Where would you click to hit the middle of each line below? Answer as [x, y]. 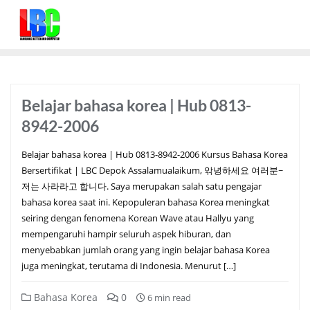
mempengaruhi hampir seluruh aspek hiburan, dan [126, 234]
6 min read [168, 297]
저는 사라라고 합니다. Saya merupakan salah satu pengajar [142, 186]
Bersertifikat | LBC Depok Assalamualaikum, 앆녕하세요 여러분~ [152, 170]
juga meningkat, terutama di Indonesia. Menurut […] [129, 265]
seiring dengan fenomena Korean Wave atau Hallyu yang [138, 218]
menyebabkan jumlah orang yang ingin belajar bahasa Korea [146, 249]
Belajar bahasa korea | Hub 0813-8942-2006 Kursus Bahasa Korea [155, 154]
